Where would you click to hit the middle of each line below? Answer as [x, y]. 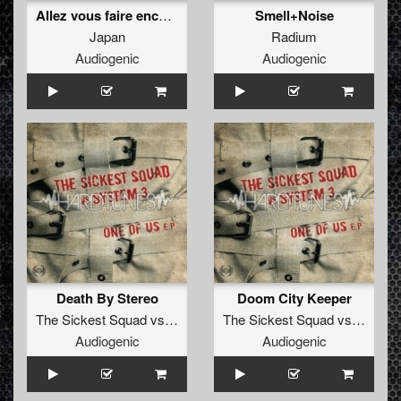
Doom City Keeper [294, 299]
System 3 [196, 320]
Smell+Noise [294, 16]
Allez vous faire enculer [165, 15]
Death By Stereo [107, 299]
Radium [294, 37]
